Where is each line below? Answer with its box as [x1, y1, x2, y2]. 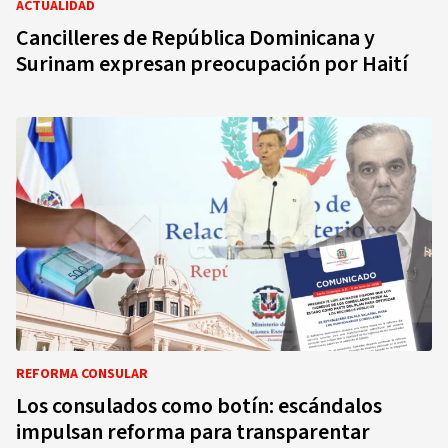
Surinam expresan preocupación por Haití [16, 48, 408, 80]
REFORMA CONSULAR [16, 364, 148, 384]
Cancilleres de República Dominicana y [16, 22, 375, 54]
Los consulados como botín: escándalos [16, 390, 382, 422]
